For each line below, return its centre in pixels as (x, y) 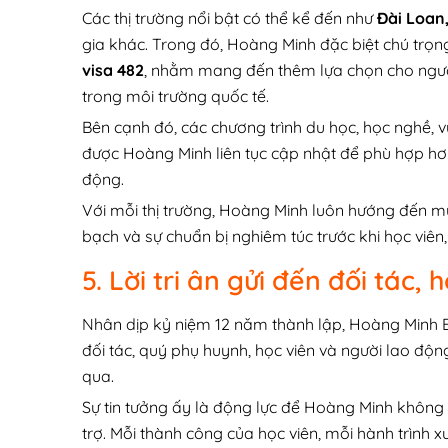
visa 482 (113, 70)
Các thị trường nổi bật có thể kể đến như (229, 18)
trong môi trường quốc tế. (175, 96)
